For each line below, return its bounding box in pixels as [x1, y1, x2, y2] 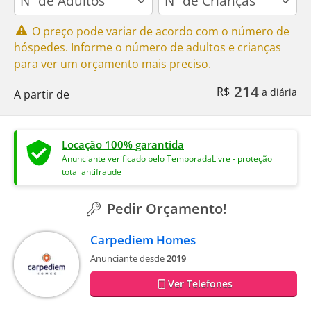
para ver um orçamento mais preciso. [14, 56, 211, 72]
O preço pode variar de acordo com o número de [29, 23, 290, 39]
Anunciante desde [90, 252, 167, 265]
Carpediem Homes [90, 232, 196, 249]
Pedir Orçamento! [103, 199, 227, 219]
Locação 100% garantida [62, 137, 184, 152]
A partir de [14, 86, 69, 102]
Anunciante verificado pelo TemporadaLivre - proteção [62, 153, 272, 165]
